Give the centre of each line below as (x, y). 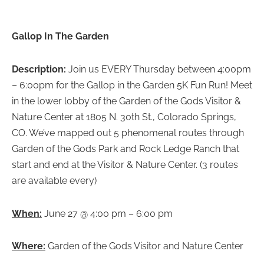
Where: (29, 246)
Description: (40, 69)
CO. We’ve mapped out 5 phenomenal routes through (128, 133)
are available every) (54, 180)
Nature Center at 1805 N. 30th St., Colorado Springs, (124, 117)
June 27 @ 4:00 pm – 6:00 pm (107, 213)
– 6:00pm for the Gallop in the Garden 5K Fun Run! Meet (132, 85)
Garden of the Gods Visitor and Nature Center (144, 246)
